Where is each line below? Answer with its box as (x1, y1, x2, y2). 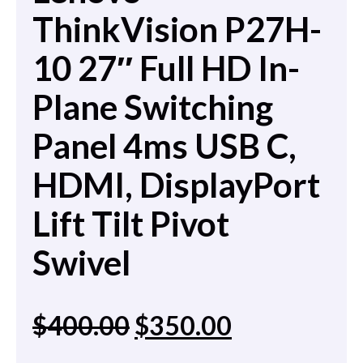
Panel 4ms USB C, (32, 126, 297, 167)
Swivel (32, 242, 130, 284)
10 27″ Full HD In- (32, 48, 300, 89)
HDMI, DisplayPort (32, 164, 327, 206)
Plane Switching (32, 87, 273, 128)
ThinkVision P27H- (32, 9, 322, 50)
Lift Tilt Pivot (32, 203, 229, 245)
